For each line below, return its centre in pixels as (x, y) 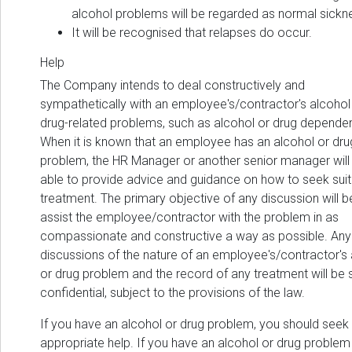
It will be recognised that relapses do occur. (192, 33)
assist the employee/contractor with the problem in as (189, 218)
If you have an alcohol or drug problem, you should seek (194, 324)
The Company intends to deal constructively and (172, 86)
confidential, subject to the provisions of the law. (172, 293)
